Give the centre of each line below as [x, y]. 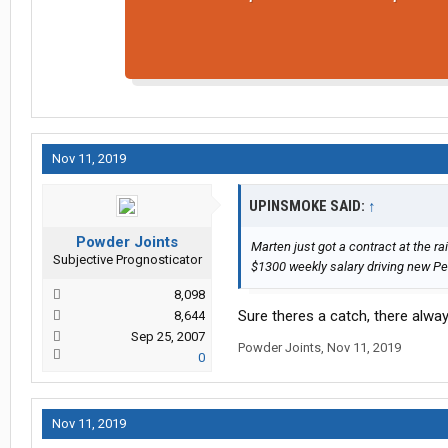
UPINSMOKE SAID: [308, 206]
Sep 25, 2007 [168, 337]
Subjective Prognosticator [127, 260]
